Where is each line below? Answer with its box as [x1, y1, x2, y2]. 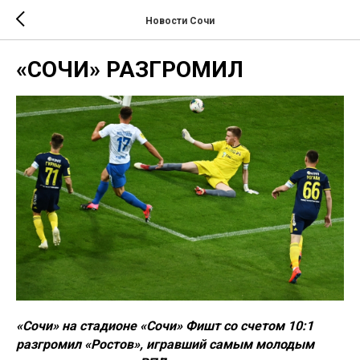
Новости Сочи [145, 14, 215, 27]
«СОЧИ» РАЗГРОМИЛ [16, 56, 243, 83]
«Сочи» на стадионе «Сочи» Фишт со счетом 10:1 [16, 318, 313, 333]
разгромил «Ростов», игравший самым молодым [16, 337, 314, 352]
